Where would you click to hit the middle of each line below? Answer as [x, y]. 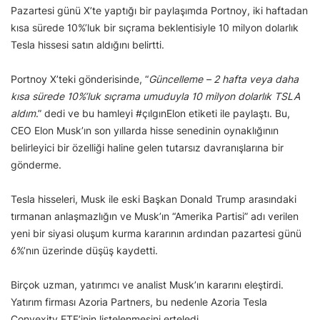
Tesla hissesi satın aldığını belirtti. [87, 44]
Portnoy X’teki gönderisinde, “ [80, 79]
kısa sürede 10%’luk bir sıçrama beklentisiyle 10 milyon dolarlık [155, 27]
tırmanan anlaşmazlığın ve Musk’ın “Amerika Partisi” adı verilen [155, 216]
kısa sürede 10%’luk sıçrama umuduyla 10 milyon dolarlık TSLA [155, 96]
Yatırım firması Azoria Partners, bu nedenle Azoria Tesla [139, 301]
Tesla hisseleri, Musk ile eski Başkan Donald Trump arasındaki [154, 199]
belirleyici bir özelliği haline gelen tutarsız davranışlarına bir [147, 147]
